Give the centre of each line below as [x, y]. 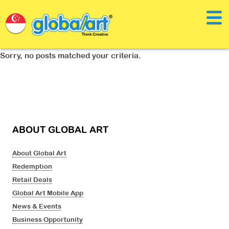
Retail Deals [32, 179]
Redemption [32, 166]
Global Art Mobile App [48, 193]
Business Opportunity [48, 219]
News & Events [37, 206]
